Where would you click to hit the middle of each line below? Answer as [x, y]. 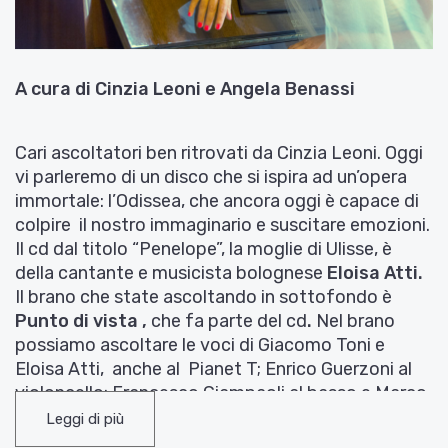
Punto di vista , [81, 320]
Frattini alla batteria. [101, 416]
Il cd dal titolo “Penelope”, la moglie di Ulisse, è [203, 248]
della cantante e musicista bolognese [171, 272]
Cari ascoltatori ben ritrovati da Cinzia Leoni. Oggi [219, 152]
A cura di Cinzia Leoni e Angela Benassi [185, 88]
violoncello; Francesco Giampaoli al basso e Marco [221, 392]
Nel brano [355, 320]
